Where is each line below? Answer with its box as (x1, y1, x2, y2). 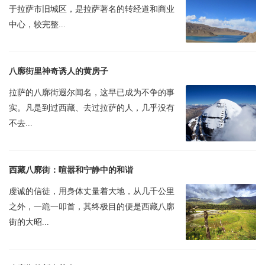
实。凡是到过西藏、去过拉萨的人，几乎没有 (9, 103, 174, 112)
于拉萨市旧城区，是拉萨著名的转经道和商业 (9, 4, 174, 14)
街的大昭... (9, 218, 49, 227)
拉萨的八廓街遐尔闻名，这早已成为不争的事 (9, 88, 174, 97)
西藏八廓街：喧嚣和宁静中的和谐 (9, 166, 133, 175)
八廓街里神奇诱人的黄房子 (9, 66, 108, 76)
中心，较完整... (9, 20, 66, 29)
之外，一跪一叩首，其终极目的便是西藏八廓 (9, 202, 174, 212)
